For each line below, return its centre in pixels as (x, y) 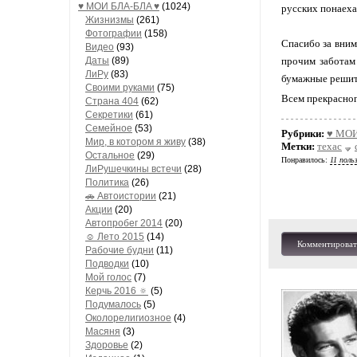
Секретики (109, 115)
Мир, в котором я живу (135, 142)
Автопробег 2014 (124, 223)
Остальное (110, 155)
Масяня (103, 331)
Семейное (109, 128)
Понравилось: (306, 160)
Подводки (107, 264)
